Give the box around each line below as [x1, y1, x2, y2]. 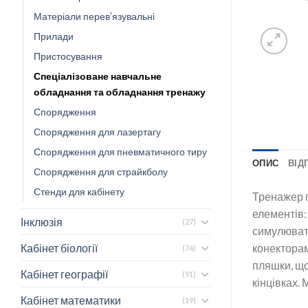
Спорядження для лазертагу [34, 125, 161, 137]
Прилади [34, 30, 74, 42]
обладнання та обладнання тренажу [34, 85, 206, 98]
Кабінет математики [21, 293, 121, 307]
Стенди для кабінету [34, 185, 124, 197]
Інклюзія [21, 214, 63, 228]
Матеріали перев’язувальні [34, 10, 155, 22]
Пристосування [34, 49, 102, 62]
